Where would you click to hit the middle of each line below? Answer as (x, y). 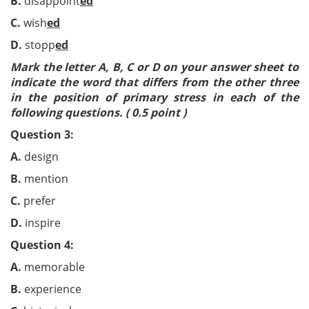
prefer (69, 201)
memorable (61, 267)
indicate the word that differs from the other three (154, 82)
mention (68, 179)
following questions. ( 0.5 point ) (98, 112)
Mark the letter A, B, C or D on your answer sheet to (154, 67)
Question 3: (42, 134)
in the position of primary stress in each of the (154, 97)
